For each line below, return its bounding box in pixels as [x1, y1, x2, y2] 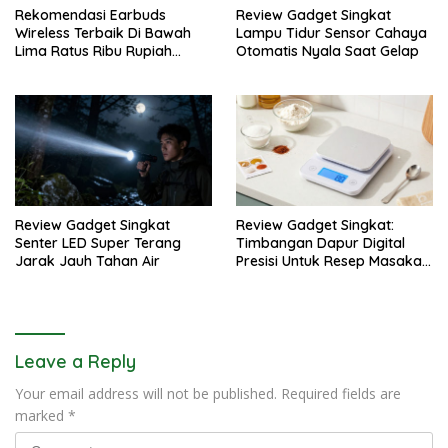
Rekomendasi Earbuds [15, 6, 166, 25]
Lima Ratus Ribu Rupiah [15, 42, 172, 61]
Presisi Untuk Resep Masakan [236, 251, 430, 270]
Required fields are [281, 383, 401, 403]
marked [15, 405, 68, 425]
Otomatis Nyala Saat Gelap [236, 42, 419, 61]
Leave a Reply [15, 349, 136, 373]
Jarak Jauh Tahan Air [15, 251, 160, 270]
